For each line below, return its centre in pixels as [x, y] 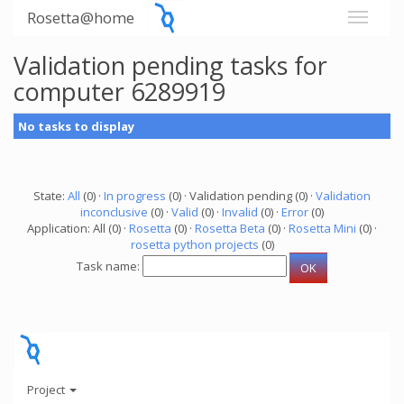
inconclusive [114, 212]
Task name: [110, 266]
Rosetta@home [81, 18]
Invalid [240, 212]
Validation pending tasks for [170, 65]
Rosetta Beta [230, 228]
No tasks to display [76, 126]
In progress [135, 196]
